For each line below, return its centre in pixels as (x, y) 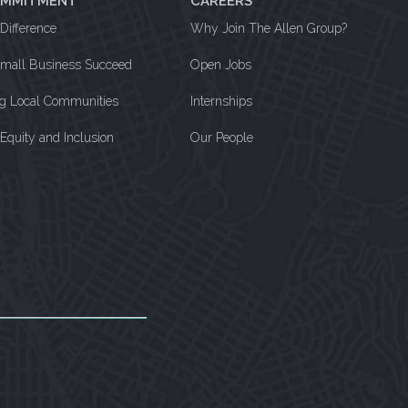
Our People (222, 138)
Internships (222, 102)
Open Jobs (221, 65)
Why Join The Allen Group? (269, 29)
